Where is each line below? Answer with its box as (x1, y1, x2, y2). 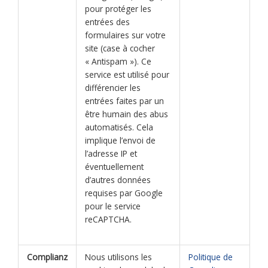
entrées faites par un (84, 95, 164, 107)
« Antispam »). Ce (84, 56, 151, 68)
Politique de (188, 251, 233, 263)
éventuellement (84, 161, 144, 173)
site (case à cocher (84, 42, 155, 54)
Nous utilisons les (84, 251, 152, 263)
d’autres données (84, 174, 151, 186)
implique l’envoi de (84, 135, 156, 147)
